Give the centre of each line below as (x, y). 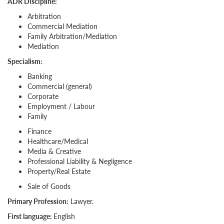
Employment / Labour (61, 106)
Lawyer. (81, 201)
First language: (30, 216)
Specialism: (25, 61)
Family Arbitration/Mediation (72, 36)
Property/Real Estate (59, 171)
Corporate (43, 96)
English (64, 216)
